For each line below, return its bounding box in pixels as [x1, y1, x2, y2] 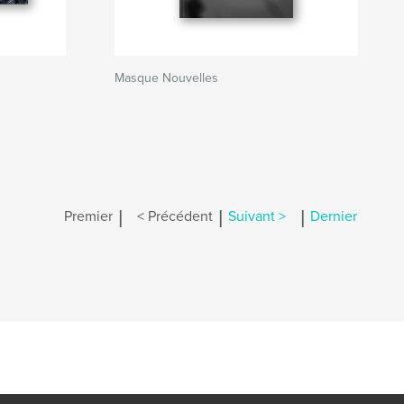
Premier [64, 207, 113, 226]
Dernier [310, 207, 357, 226]
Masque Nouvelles [115, 70, 218, 86]
